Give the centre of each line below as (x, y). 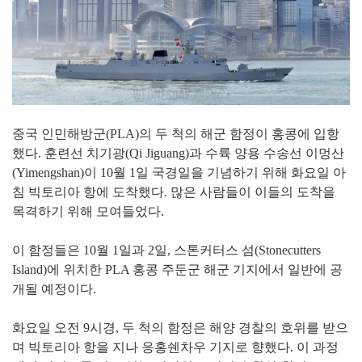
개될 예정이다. (54, 289)
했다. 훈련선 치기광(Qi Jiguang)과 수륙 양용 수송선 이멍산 (178, 154)
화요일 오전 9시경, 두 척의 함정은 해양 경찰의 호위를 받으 (180, 328)
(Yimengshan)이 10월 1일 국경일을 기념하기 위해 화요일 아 (179, 173)
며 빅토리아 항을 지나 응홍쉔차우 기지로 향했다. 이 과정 (175, 347)
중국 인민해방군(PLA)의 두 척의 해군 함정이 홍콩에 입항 (176, 134)
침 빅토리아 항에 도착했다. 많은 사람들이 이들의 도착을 (174, 192)
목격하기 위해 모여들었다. (88, 212)
